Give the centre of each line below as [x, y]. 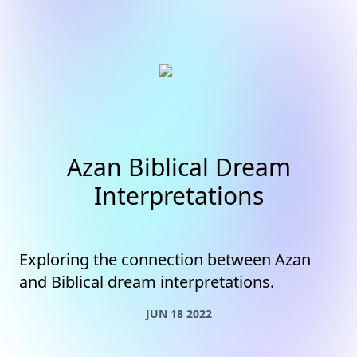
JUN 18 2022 [178, 314]
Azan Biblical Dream [178, 167]
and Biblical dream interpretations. [147, 282]
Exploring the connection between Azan [165, 259]
